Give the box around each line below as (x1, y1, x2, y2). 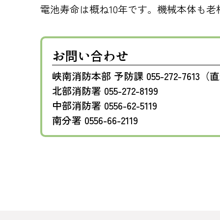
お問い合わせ (52, 46, 129, 64)
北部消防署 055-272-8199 (52, 83, 158, 98)
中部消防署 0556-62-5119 (52, 98, 157, 112)
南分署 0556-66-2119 (52, 112, 138, 127)
